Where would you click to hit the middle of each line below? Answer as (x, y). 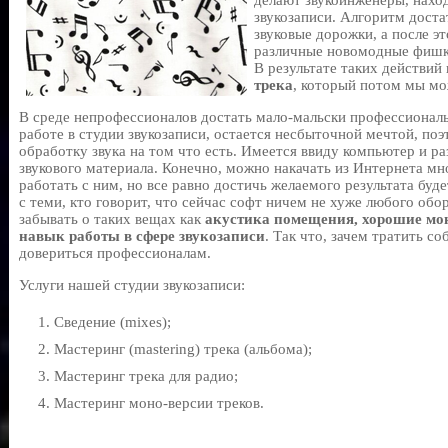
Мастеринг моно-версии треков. (159, 403)
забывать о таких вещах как (112, 219)
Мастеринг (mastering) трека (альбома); (183, 349)
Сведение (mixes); (112, 322)
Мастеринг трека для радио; (146, 376)
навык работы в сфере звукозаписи (142, 236)
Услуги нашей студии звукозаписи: (132, 285)
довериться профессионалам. (115, 253)
